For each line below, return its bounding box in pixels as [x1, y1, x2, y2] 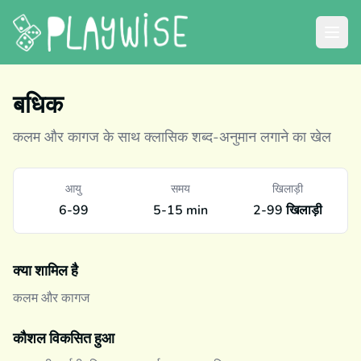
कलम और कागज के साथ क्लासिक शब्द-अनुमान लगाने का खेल [13, 127, 331, 147]
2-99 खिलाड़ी [252, 201, 322, 219]
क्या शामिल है [13, 262, 78, 280]
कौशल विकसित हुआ [13, 330, 114, 347]
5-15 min [152, 201, 208, 219]
